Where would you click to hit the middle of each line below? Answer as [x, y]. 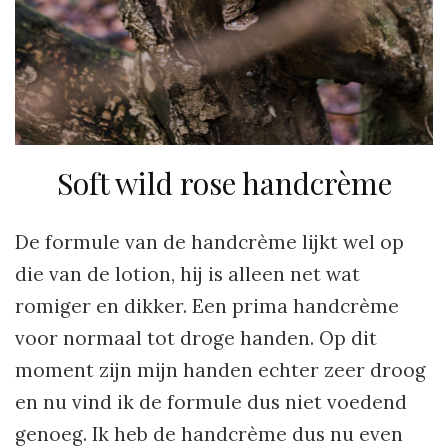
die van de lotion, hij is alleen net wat [187, 274]
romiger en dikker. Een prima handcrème [207, 306]
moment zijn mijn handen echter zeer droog [220, 370]
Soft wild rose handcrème [224, 183]
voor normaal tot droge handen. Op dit [196, 338]
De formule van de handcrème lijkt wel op [209, 242]
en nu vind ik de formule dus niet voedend [211, 402]
